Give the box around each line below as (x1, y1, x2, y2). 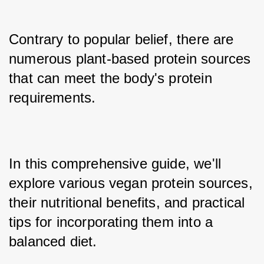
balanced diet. (9, 233, 97, 249)
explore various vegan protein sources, (9, 175, 253, 191)
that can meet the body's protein (9, 70, 212, 86)
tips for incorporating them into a (9, 214, 213, 230)
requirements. (9, 90, 100, 105)
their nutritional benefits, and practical (9, 194, 245, 210)
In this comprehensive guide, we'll (9, 156, 222, 171)
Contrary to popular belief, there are (9, 31, 234, 47)
